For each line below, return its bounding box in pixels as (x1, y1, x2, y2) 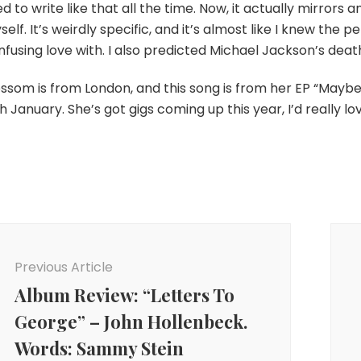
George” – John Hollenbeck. (14, 309, 247, 334)
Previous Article (14, 258, 113, 276)
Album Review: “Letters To (14, 283, 234, 307)
